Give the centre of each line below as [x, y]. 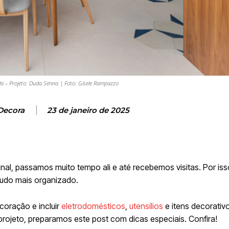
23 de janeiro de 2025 [88, 110]
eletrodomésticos [93, 206]
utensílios [146, 206]
